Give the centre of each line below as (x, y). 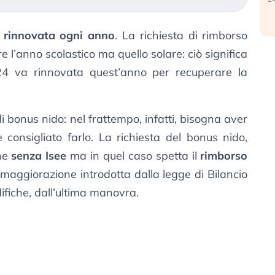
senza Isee (39, 156)
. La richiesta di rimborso (181, 36)
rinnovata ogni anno (59, 36)
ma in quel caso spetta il (134, 156)
